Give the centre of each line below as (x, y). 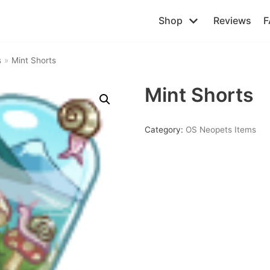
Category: (165, 130)
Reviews (232, 20)
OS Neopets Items (221, 130)
